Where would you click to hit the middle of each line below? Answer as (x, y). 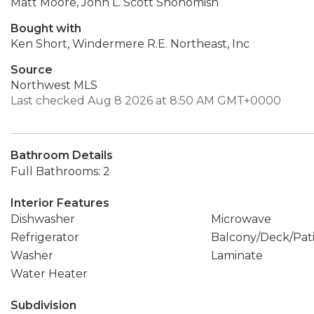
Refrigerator (45, 237)
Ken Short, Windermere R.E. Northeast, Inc (130, 44)
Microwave (241, 219)
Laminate (237, 255)
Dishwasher (43, 219)
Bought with (46, 28)
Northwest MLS (54, 85)
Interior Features (60, 203)
